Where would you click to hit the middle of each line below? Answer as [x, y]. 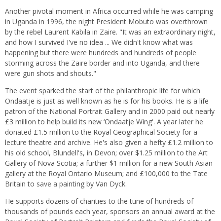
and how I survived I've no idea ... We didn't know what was [99, 42]
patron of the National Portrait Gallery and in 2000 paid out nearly [110, 111]
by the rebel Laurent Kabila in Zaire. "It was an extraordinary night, [110, 32]
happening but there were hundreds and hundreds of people [101, 52]
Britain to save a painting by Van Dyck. [66, 184]
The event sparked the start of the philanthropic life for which [103, 90]
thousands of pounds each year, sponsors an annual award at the [110, 211]
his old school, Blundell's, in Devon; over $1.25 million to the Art [106, 152]
